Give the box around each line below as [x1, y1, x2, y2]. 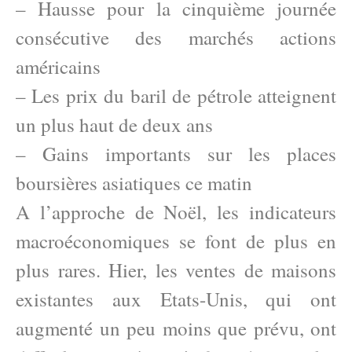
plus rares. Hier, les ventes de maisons [16, 257, 336, 283]
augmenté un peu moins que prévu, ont [16, 315, 336, 341]
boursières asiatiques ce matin [16, 170, 252, 196]
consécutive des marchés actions [16, 24, 336, 50]
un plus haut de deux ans [16, 112, 213, 137]
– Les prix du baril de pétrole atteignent [16, 82, 336, 108]
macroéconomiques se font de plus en [16, 228, 336, 254]
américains [16, 53, 101, 79]
